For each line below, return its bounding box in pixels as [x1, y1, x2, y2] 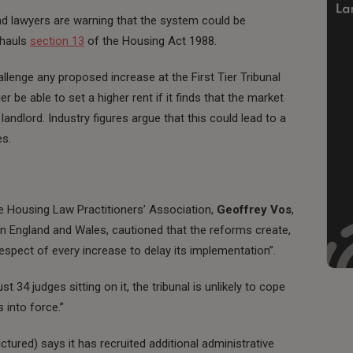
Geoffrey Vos [217, 202, 292, 217]
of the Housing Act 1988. [84, 33, 217, 48]
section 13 [30, 33, 84, 48]
